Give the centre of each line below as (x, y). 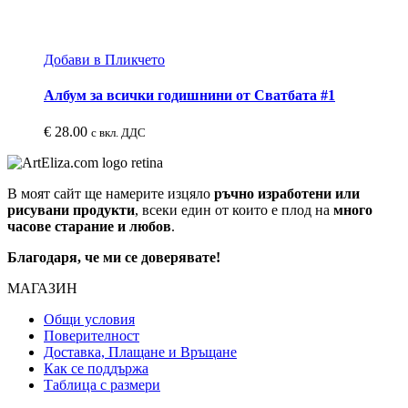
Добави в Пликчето (104, 60)
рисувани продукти (71, 209)
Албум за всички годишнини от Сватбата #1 (189, 96)
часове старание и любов (89, 226)
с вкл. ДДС (118, 132)
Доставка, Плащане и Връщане (140, 352)
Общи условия (89, 319)
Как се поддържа (96, 368)
